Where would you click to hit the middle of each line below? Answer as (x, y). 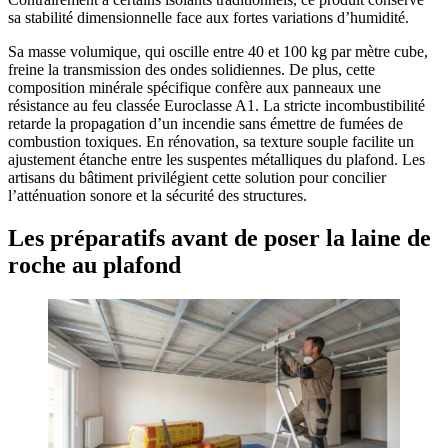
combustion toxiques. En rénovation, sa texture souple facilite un (211, 142)
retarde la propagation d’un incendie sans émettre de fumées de (205, 124)
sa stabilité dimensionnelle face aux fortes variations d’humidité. (208, 18)
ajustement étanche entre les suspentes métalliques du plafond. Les (216, 160)
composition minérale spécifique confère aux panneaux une (194, 88)
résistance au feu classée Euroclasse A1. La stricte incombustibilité (216, 106)
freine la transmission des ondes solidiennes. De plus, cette (191, 70)
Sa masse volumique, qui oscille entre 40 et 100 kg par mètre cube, (218, 52)
